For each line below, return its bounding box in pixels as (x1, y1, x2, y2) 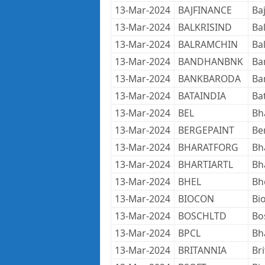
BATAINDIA (177, 89, 226, 102)
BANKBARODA (177, 72, 241, 85)
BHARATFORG (177, 141, 238, 154)
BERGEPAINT (177, 124, 234, 137)
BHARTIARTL (177, 158, 233, 171)
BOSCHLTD (177, 209, 227, 222)
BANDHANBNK (177, 55, 243, 68)
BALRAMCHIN (177, 38, 238, 51)
